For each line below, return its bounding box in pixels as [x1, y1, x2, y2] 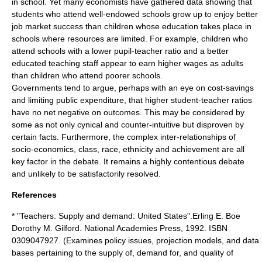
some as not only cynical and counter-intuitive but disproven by [12, 120, 244, 129]
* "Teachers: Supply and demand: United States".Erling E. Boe [12, 211, 240, 220]
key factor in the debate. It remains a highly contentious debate [12, 157, 244, 166]
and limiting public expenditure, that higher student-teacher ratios [12, 95, 252, 105]
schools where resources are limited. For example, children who [12, 34, 248, 43]
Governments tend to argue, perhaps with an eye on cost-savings [12, 83, 254, 92]
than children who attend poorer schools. [12, 71, 163, 80]
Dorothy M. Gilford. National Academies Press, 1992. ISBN [12, 223, 227, 233]
